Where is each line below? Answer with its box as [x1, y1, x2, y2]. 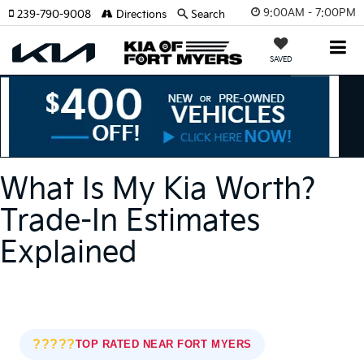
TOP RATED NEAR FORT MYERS [75, 338, 252, 350]
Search [191, 8, 225, 21]
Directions [113, 8, 167, 21]
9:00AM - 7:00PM [263, 6, 356, 19]
